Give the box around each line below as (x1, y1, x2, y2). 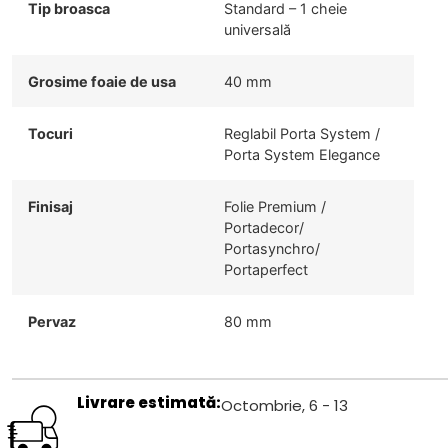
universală (224, 21, 292, 39)
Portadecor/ (224, 219, 305, 237)
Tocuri (28, 125, 74, 143)
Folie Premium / (224, 198, 327, 216)
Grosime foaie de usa (28, 73, 177, 91)
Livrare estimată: (76, 392, 221, 414)
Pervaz (28, 313, 77, 331)
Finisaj (28, 198, 74, 216)
